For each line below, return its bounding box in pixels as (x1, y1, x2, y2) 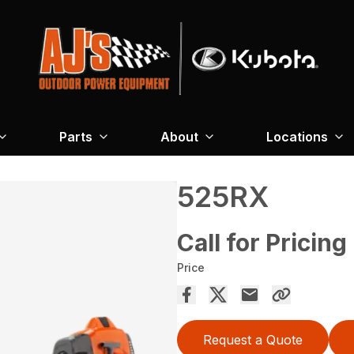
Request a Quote (203, 331, 303, 348)
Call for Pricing (177, 228, 347, 257)
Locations (266, 128, 328, 145)
